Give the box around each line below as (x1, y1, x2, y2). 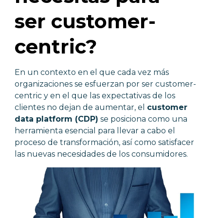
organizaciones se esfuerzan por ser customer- (15, 79, 196, 89)
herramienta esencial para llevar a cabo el (15, 126, 175, 135)
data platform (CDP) (15, 114, 98, 124)
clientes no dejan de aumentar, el (15, 103, 147, 112)
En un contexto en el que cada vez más (15, 68, 169, 77)
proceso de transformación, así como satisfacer (15, 138, 194, 147)
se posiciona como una (98, 114, 187, 124)
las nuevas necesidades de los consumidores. (15, 149, 190, 159)
